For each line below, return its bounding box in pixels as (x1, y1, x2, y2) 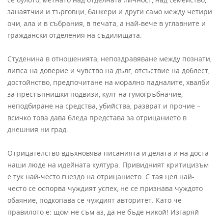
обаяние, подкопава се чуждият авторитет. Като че (7, 195, 182, 205)
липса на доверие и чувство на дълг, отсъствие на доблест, (7, 66, 210, 76)
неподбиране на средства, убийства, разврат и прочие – (7, 101, 200, 111)
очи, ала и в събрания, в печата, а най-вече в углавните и (7, 19, 206, 28)
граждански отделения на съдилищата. (7, 30, 142, 40)
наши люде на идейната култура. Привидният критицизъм (7, 160, 209, 170)
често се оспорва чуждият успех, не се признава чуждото (7, 184, 203, 193)
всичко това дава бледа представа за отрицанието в (7, 113, 187, 123)
